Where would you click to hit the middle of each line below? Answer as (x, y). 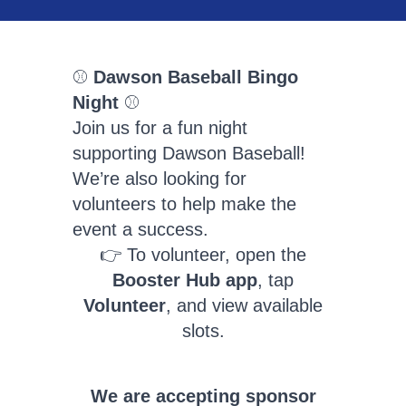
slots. (203, 330)
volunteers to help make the (184, 203)
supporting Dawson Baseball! (189, 153)
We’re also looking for (159, 178)
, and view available (244, 305)
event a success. (140, 229)
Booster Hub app (185, 280)
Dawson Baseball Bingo (196, 77)
